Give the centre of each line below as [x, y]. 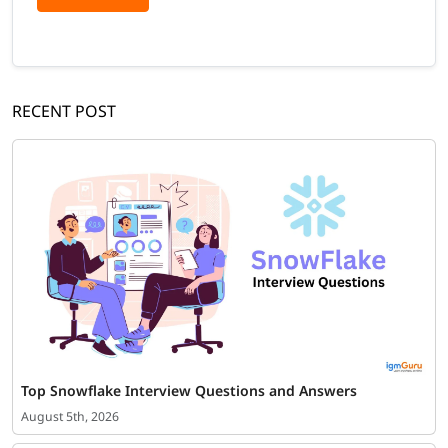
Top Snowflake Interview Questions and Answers [189, 390]
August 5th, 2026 [70, 416]
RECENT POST [64, 110]
